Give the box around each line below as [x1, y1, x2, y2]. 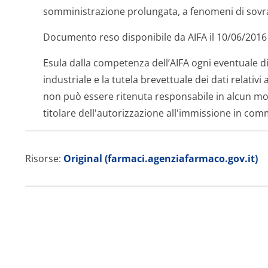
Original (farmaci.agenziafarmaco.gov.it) [63, 152, 258, 165]
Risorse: [25, 152, 63, 165]
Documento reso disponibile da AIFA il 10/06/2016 [43, 31, 267, 44]
